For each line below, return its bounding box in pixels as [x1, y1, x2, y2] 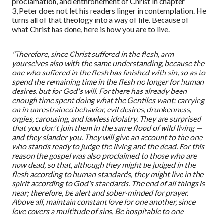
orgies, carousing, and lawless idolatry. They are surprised [12, 114, 201, 124]
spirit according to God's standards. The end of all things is [12, 179, 205, 188]
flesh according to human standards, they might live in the [12, 169, 203, 179]
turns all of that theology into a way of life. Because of [12, 15, 189, 25]
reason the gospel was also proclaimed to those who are [12, 151, 197, 161]
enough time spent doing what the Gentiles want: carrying [12, 95, 204, 105]
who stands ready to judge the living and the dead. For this [12, 142, 204, 151]
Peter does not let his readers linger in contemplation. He [19, 6, 206, 16]
